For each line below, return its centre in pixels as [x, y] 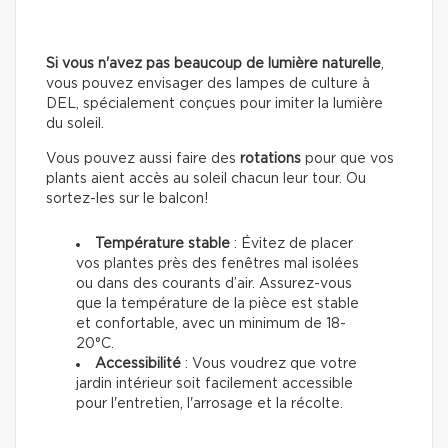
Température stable [162, 243]
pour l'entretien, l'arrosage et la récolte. [209, 403]
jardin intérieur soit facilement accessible [214, 383]
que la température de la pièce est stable [217, 303]
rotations [270, 158]
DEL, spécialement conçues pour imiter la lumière [214, 103]
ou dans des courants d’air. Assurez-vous [214, 283]
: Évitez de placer [291, 243]
